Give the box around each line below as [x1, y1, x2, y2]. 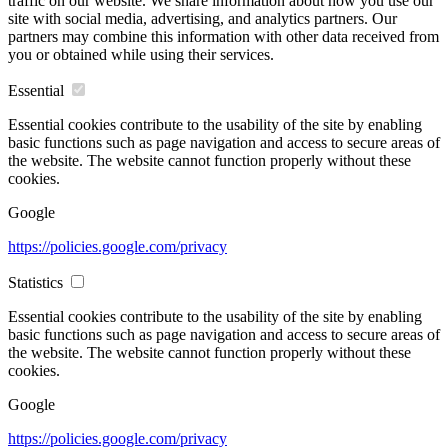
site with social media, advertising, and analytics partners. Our [8, 9, 397, 27]
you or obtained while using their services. [8, 45, 274, 63]
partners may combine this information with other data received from [8, 27, 439, 45]
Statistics [8, 273, 63, 291]
